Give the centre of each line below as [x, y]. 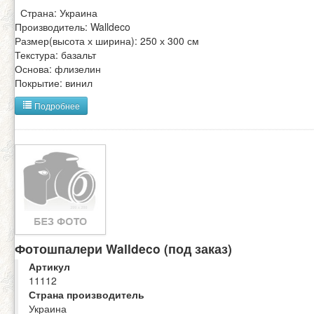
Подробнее [56, 105]
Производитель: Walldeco [73, 26]
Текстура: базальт [55, 54]
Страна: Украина [56, 12]
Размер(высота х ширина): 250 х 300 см [107, 40]
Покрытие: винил [54, 82]
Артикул [49, 267]
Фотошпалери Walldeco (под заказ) [123, 249]
